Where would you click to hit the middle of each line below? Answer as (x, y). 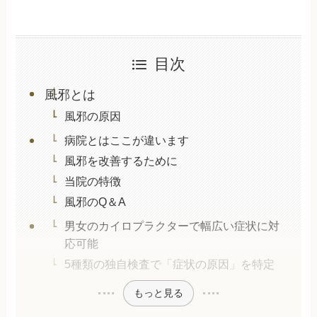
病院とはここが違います (126, 140)
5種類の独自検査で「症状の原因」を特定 (169, 264)
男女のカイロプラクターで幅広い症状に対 (172, 226)
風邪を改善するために (121, 161)
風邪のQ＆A (95, 202)
